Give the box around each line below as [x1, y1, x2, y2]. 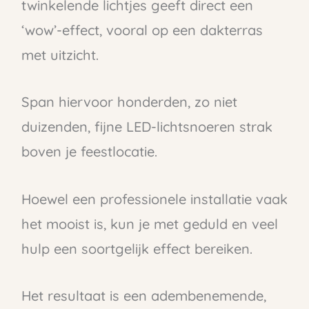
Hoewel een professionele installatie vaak [21, 190, 288, 208]
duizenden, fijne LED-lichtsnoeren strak [21, 118, 272, 136]
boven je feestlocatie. [21, 143, 157, 161]
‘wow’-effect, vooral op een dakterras [21, 21, 263, 39]
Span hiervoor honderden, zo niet [21, 93, 237, 111]
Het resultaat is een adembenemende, [21, 286, 266, 304]
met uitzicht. [21, 46, 99, 64]
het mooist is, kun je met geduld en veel [21, 215, 278, 232]
